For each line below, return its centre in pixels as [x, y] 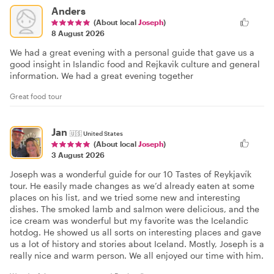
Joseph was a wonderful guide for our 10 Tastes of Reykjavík [131, 174]
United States [103, 133]
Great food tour [36, 96]
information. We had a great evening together [102, 76]
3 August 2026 [78, 154]
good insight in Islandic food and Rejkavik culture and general [135, 64]
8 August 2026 [78, 33]
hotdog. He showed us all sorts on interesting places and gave [135, 232]
